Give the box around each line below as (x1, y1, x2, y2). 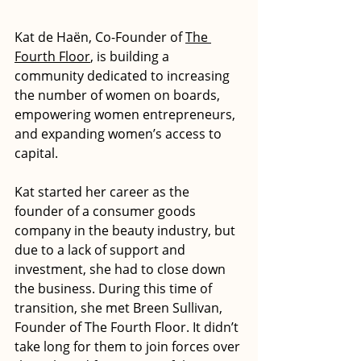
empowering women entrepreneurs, (15, 106, 239, 124)
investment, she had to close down (15, 260, 229, 279)
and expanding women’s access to (15, 125, 225, 143)
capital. (15, 144, 58, 163)
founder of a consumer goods (15, 202, 199, 221)
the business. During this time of (15, 280, 215, 298)
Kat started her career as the (15, 183, 193, 201)
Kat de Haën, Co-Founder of (15, 28, 185, 47)
